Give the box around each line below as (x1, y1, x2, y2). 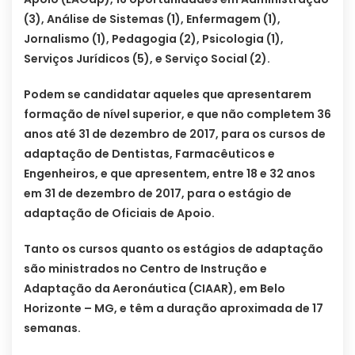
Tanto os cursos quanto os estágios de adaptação (24, 241, 323, 258)
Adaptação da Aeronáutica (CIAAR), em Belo (24, 281, 285, 297)
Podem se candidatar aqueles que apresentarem (24, 86, 311, 103)
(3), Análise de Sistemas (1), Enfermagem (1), (24, 11, 281, 28)
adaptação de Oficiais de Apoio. (24, 205, 215, 222)
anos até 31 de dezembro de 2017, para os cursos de (24, 126, 326, 143)
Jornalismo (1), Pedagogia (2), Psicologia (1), (24, 31, 284, 48)
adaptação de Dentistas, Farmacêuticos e (24, 146, 275, 162)
